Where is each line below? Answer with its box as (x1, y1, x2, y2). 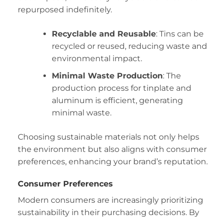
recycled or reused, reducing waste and (51, 41, 207, 51)
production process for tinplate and (51, 83, 191, 93)
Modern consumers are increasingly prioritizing (17, 195, 203, 205)
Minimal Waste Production (51, 71, 163, 80)
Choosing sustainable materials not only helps (17, 132, 199, 142)
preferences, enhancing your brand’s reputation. (17, 156, 208, 166)
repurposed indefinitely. (17, 5, 112, 14)
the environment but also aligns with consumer (17, 144, 207, 154)
